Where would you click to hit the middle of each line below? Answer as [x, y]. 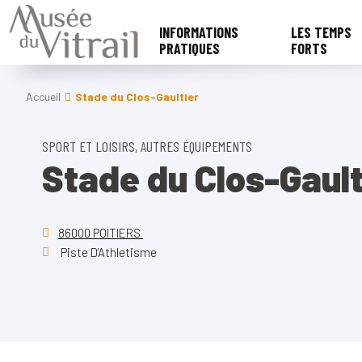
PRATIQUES [190, 48]
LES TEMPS [321, 32]
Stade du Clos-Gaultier [137, 97]
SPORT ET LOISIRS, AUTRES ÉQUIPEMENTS [147, 146]
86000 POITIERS [101, 233]
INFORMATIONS [199, 32]
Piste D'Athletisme [107, 252]
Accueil [43, 97]
